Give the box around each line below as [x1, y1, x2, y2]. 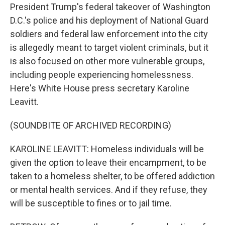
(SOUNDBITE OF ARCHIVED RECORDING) [10, 120, 171, 131]
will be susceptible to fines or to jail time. [10, 198, 172, 208]
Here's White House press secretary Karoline [10, 83, 189, 93]
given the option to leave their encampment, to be [10, 157, 206, 168]
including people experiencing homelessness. [10, 69, 193, 80]
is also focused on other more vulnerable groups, [10, 56, 204, 66]
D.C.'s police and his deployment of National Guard [10, 15, 208, 26]
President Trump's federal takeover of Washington [10, 2, 210, 12]
